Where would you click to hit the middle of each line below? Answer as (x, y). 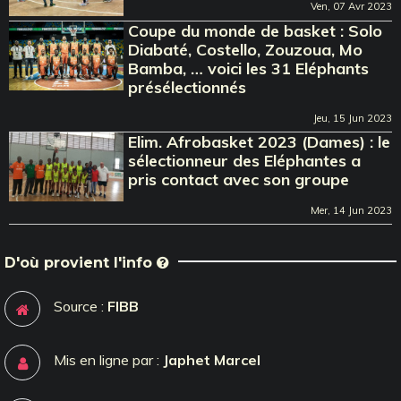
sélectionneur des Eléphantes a (245, 160)
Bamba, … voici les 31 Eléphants (249, 68)
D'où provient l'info (81, 262)
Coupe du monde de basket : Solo (256, 30)
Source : (81, 306)
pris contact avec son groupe (239, 179)
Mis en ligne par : (108, 359)
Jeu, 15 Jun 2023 (353, 118)
